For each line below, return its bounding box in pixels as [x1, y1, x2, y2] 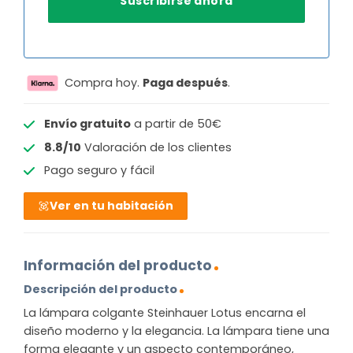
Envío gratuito [43, 116, 131, 132]
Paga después [143, 74, 228, 91]
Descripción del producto [24, 281, 177, 298]
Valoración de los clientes [80, 139, 232, 155]
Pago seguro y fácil [43, 162, 154, 179]
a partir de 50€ [130, 116, 221, 132]
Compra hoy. [61, 74, 143, 91]
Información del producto [24, 255, 212, 275]
